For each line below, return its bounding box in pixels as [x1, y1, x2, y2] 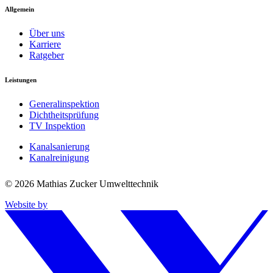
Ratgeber [29, 50, 64, 61]
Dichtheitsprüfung [29, 110, 99, 121]
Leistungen [5, 76, 37, 84]
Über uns [29, 28, 65, 39]
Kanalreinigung [29, 152, 89, 163]
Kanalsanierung [29, 141, 90, 152]
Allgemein [5, 5, 34, 13]
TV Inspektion [29, 121, 85, 132]
